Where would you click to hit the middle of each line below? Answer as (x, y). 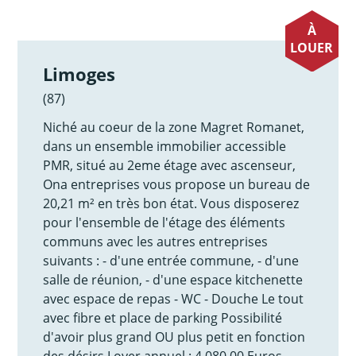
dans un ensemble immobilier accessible (165, 146)
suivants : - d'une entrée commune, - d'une (171, 260)
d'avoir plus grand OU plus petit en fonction (174, 337)
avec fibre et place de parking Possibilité (163, 317)
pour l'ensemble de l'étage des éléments (164, 222)
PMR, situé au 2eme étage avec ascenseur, (170, 165)
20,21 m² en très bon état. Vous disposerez (171, 203)
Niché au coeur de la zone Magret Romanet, (174, 127)
